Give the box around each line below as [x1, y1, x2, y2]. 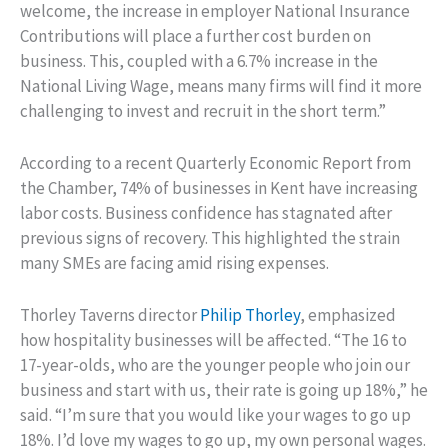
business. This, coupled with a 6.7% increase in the [20, 49, 378, 72]
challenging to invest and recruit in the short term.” [20, 99, 386, 122]
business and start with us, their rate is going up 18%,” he [20, 378, 428, 401]
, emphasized [300, 303, 396, 326]
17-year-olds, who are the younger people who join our [20, 353, 410, 376]
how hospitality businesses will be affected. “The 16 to [20, 328, 407, 351]
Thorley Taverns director [20, 303, 200, 326]
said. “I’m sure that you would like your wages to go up [20, 403, 411, 426]
